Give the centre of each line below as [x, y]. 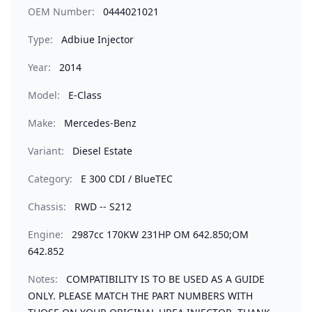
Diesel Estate [102, 151]
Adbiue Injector [97, 39]
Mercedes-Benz [100, 123]
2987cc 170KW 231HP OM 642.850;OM [160, 234]
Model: [44, 95]
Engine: [46, 234]
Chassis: [47, 206]
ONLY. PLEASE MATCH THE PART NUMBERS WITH [140, 296]
